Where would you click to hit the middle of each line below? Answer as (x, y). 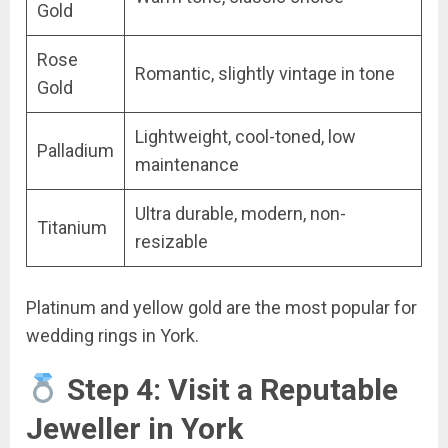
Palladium (75, 150)
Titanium (72, 227)
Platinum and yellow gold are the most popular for (221, 307)
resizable (171, 241)
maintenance (187, 164)
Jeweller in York (134, 428)
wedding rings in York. (112, 335)
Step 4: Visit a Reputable (229, 389)
